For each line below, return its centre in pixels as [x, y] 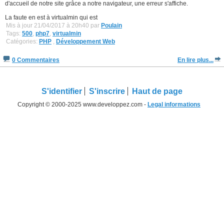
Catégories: [22, 42]
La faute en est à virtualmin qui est [51, 17]
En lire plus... [195, 60]
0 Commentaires [36, 60]
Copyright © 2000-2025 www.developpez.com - [82, 104]
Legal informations [174, 104]
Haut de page [157, 91]
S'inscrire [107, 91]
